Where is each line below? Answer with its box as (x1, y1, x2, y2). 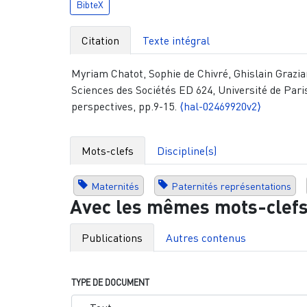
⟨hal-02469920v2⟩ (179, 99, 261, 114)
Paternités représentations (171, 180, 292, 192)
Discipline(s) (157, 144, 217, 158)
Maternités (90, 180, 139, 192)
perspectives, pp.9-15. (71, 99, 180, 114)
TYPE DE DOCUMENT (71, 277, 149, 288)
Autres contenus (166, 231, 246, 245)
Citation (82, 34, 119, 48)
